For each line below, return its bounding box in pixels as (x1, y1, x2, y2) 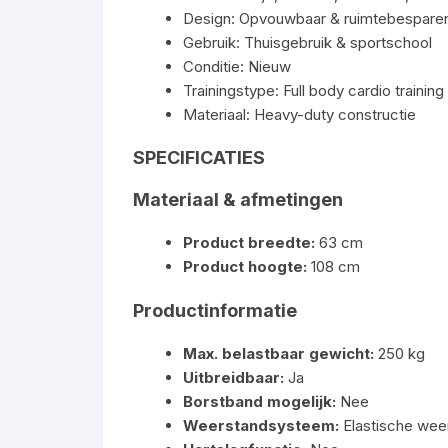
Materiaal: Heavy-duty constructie (183, 105, 416, 124)
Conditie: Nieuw (183, 57, 291, 76)
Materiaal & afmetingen (133, 189, 343, 210)
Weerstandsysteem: (183, 416, 339, 435)
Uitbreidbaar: (183, 368, 284, 387)
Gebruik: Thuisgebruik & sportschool (183, 33, 432, 52)
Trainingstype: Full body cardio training (183, 81, 444, 100)
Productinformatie (133, 300, 297, 321)
